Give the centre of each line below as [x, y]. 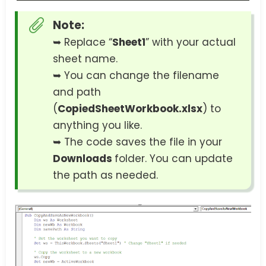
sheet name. [85, 59]
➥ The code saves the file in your [137, 142]
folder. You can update [174, 159]
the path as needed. [105, 175]
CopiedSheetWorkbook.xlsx [130, 109]
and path [77, 92]
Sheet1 [129, 42]
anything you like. [97, 126]
